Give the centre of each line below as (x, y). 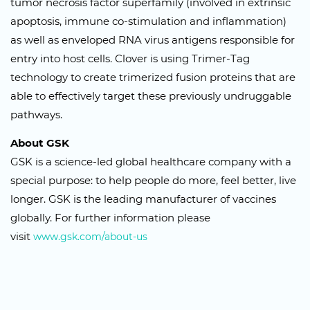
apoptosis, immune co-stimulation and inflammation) (148, 21)
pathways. (36, 115)
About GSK (40, 143)
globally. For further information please (110, 218)
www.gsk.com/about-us (90, 237)
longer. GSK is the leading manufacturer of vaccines (143, 199)
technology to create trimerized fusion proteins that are (153, 77)
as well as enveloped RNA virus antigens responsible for (153, 40)
